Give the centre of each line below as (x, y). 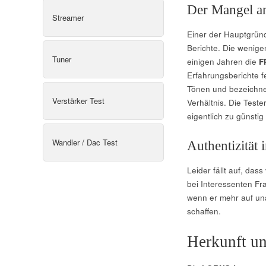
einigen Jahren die (223, 61)
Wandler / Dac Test (85, 142)
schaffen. (204, 211)
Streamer (68, 17)
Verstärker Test (78, 100)
